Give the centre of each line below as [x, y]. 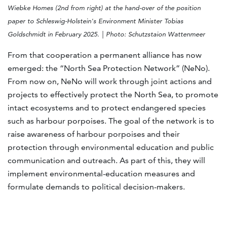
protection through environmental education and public [111, 147]
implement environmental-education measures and [101, 174]
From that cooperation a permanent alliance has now [105, 55]
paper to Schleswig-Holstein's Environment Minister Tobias [96, 21]
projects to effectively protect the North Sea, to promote [113, 95]
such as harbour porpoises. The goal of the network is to [111, 121]
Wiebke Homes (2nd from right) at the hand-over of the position [104, 8]
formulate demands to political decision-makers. [97, 187]
